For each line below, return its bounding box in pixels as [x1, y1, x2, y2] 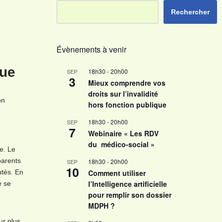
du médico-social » [88, 139, 159, 149]
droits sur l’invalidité [88, 89, 158, 99]
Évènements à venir [56, 44, 126, 55]
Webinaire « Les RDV [88, 128, 159, 138]
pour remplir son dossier [88, 190, 171, 200]
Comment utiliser [88, 168, 146, 178]
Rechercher [170, 8, 210, 16]
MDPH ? [88, 201, 115, 211]
